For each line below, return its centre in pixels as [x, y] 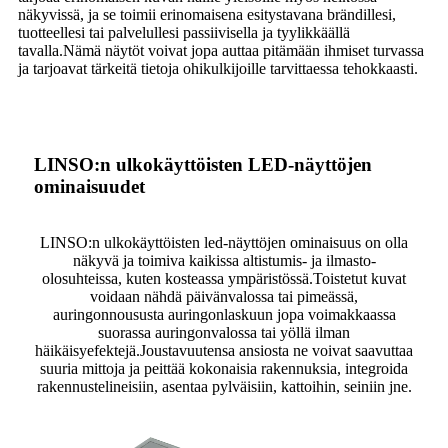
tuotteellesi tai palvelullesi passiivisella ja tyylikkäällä [184, 33]
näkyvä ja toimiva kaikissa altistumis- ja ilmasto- [224, 261]
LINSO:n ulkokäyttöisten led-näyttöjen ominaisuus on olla [224, 243]
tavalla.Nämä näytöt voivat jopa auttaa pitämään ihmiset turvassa [221, 51]
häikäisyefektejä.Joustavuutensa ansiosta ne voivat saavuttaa [224, 351]
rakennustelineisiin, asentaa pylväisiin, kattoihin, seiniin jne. [224, 387]
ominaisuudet [89, 187]
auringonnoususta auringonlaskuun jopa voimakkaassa [224, 315]
